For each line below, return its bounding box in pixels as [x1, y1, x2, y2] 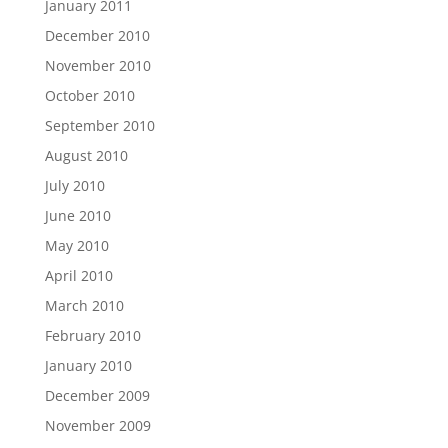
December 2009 [44, 386, 150, 406]
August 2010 [44, 146, 128, 166]
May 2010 [44, 236, 109, 256]
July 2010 [44, 176, 105, 196]
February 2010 [44, 326, 141, 346]
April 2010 [44, 266, 113, 286]
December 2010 [44, 26, 150, 46]
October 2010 [44, 86, 135, 106]
